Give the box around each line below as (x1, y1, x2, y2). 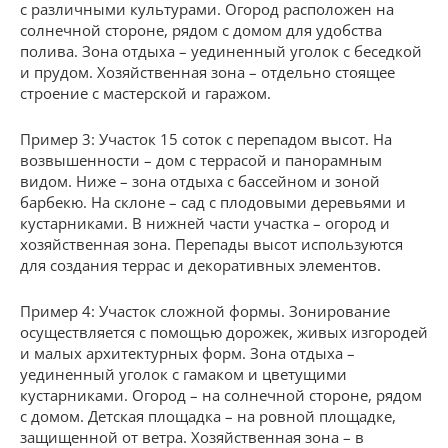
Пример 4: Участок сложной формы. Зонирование (20, 301, 390, 321)
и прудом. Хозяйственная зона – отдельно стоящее (20, 62, 395, 82)
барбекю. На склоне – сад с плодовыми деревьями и (20, 192, 406, 212)
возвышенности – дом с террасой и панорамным (20, 150, 382, 170)
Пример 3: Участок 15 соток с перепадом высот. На (20, 129, 392, 149)
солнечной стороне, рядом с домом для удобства (20, 20, 382, 40)
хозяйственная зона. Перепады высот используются (20, 234, 403, 254)
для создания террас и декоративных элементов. (20, 255, 381, 275)
